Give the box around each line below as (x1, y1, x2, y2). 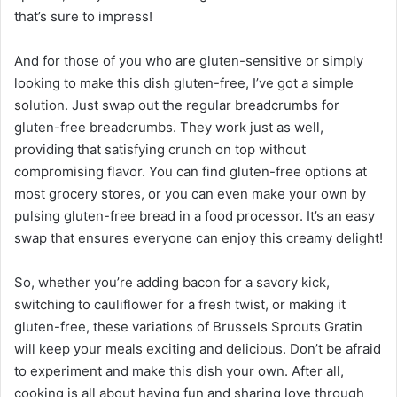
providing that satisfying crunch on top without (14, 140, 306, 158)
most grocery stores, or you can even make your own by (14, 184, 366, 202)
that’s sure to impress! (14, 7, 152, 25)
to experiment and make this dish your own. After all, (14, 362, 344, 379)
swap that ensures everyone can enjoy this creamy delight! (14, 229, 383, 246)
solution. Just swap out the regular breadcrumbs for (14, 96, 339, 113)
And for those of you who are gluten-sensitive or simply (14, 51, 363, 69)
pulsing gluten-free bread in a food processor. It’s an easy (14, 206, 375, 224)
